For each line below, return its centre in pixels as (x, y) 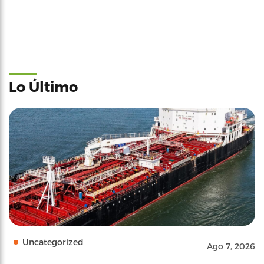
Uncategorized (53, 242)
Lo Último (43, 86)
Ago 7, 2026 (231, 246)
